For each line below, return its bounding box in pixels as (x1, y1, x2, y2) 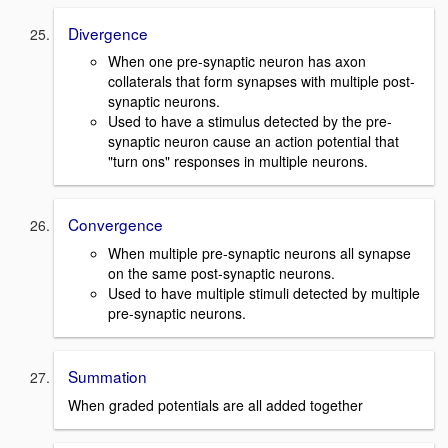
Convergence (68, 213, 163, 236)
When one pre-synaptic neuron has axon (108, 51, 366, 72)
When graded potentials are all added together (68, 394, 363, 415)
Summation (68, 364, 147, 387)
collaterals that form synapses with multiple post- (108, 71, 415, 92)
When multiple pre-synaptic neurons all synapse (108, 242, 411, 263)
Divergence (68, 21, 148, 44)
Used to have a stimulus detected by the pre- (108, 111, 392, 132)
